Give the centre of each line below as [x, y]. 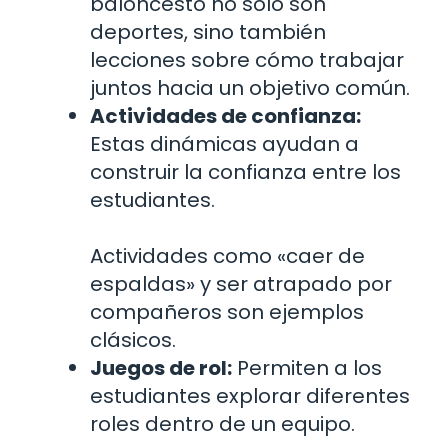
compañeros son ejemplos [227, 312]
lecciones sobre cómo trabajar [247, 60]
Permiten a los [307, 368]
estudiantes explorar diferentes [250, 396]
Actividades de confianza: [225, 116]
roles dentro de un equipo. [222, 424]
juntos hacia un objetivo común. [250, 88]
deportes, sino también [208, 32]
